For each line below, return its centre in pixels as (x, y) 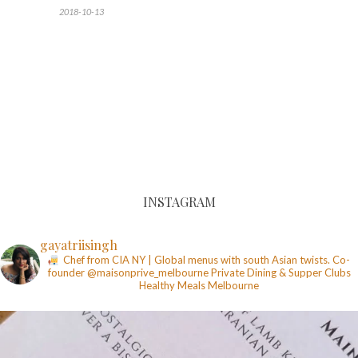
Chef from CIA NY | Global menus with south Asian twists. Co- (205, 260)
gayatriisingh (79, 245)
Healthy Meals (172, 286)
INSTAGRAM (179, 202)
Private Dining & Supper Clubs (280, 273)
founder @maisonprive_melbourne (129, 273)
